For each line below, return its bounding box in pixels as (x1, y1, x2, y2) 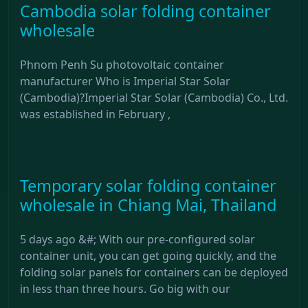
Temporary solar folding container (20, 174, 276, 197)
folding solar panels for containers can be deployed (20, 264, 288, 280)
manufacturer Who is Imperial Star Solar (20, 73, 230, 89)
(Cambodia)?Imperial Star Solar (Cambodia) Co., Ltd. (20, 89, 288, 105)
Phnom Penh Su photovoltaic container (20, 56, 224, 72)
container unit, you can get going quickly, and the (20, 247, 276, 263)
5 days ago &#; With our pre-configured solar (20, 231, 255, 247)
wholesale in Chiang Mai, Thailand (20, 193, 276, 216)
